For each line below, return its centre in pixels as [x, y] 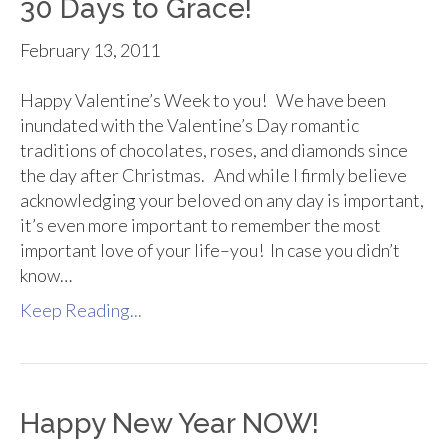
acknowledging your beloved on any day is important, [222, 200]
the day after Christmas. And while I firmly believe [213, 175]
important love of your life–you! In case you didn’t [210, 250]
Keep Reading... [81, 310]
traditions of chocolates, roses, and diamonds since [214, 150]
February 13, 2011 [90, 50]
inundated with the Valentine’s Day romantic [189, 125]
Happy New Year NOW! [169, 424]
